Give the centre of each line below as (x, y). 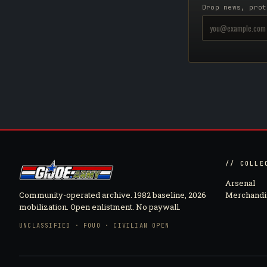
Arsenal (240, 183)
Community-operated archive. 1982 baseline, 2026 (113, 195)
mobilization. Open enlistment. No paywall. (100, 207)
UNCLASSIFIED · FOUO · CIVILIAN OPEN (94, 226)
